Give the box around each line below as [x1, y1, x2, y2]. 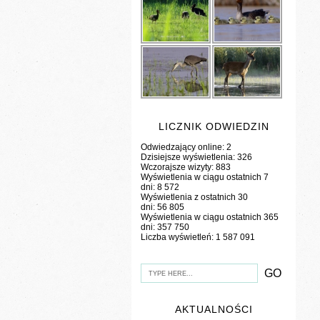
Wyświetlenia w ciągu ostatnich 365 [141, 212, 279, 223]
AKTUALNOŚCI [174, 304, 253, 316]
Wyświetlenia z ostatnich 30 [141, 192, 249, 203]
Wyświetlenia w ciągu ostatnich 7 [141, 172, 269, 183]
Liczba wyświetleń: [141, 232, 216, 243]
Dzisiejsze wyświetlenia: [141, 152, 238, 163]
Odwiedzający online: [141, 142, 227, 153]
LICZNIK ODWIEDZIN [158, 121, 269, 133]
